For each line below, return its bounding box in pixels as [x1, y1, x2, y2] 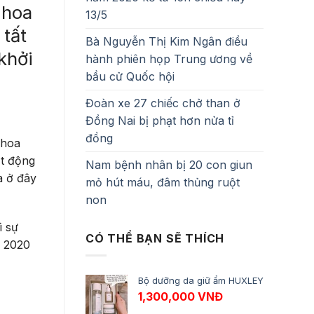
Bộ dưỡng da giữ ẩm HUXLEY [138, 275, 264, 287]
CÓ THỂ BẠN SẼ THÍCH [86, 231, 225, 245]
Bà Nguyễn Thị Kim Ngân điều [86, 34, 247, 48]
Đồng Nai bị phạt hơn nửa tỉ [86, 113, 234, 128]
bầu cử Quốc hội [86, 69, 175, 83]
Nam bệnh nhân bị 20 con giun [86, 157, 252, 172]
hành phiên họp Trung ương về [86, 51, 252, 66]
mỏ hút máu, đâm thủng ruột [86, 175, 240, 189]
